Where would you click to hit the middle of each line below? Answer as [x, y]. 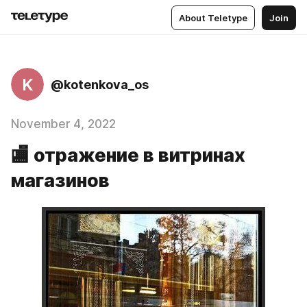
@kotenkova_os [100, 84]
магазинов [60, 181]
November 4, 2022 [63, 124]
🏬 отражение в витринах [128, 155]
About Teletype [213, 17]
